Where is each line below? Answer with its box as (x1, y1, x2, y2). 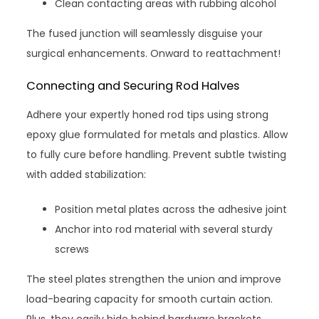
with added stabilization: (26, 167, 147, 182)
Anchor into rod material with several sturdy (55, 222, 273, 237)
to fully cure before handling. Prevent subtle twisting (26, 147, 287, 162)
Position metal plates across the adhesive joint (55, 202, 288, 217)
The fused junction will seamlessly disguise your (26, 26, 263, 41)
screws (55, 242, 90, 257)
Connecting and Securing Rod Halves (26, 78, 240, 95)
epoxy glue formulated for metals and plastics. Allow (26, 127, 288, 142)
